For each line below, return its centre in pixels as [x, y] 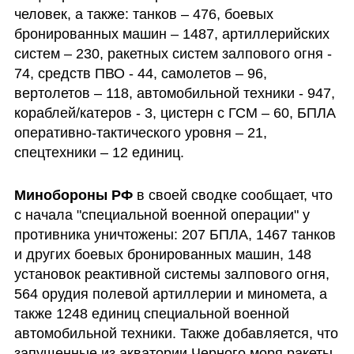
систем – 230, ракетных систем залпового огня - [173, 54]
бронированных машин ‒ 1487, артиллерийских [171, 34]
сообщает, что [286, 195]
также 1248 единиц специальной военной [151, 313]
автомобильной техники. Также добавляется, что [176, 333]
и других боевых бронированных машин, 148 [162, 254]
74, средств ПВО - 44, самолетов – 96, [140, 74]
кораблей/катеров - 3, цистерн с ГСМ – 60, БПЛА [175, 113]
